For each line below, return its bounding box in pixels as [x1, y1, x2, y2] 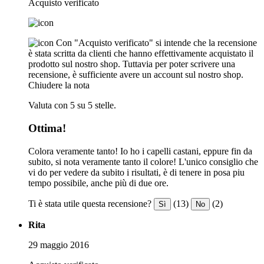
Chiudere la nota [28, 80, 90, 91]
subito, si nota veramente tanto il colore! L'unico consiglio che [28, 156, 258, 167]
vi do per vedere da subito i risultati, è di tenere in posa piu [28, 167, 245, 177]
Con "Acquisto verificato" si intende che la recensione [56, 38, 257, 48]
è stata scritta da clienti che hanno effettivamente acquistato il [28, 48, 253, 59]
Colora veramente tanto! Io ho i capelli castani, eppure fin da [28, 146, 252, 156]
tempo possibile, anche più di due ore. [28, 177, 169, 188]
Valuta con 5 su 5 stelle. [28, 100, 116, 111]
